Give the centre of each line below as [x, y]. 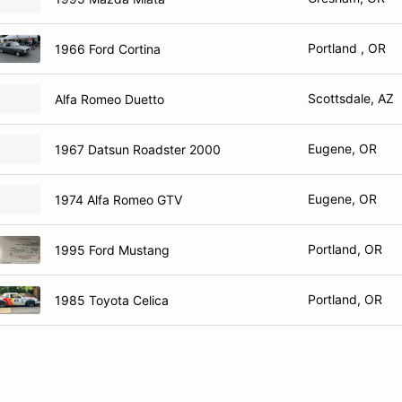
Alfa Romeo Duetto [109, 99]
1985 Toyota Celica [112, 300]
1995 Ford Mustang [112, 249]
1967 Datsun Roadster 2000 [138, 149]
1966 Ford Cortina [108, 48]
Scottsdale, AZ [351, 98]
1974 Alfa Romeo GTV [118, 199]
